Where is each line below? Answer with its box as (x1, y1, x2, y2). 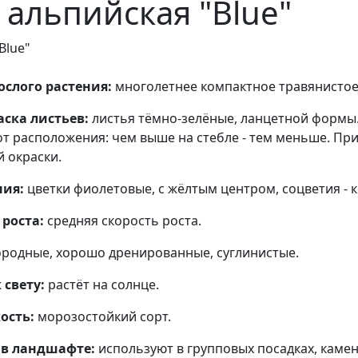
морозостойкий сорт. (38, 307, 171, 325)
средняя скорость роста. (47, 211, 201, 229)
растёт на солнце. (48, 275, 159, 293)
